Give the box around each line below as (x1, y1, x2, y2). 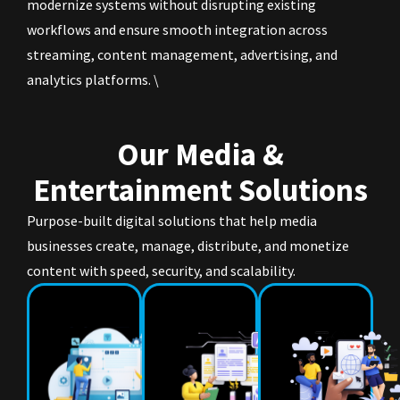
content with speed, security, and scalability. (27, 262, 296, 280)
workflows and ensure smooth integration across (27, 21, 328, 39)
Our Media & (116, 135, 284, 175)
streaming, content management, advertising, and (27, 46, 337, 64)
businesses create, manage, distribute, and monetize (27, 237, 349, 255)
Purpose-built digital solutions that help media (27, 212, 317, 230)
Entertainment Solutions (32, 171, 368, 211)
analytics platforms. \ (27, 71, 159, 89)
